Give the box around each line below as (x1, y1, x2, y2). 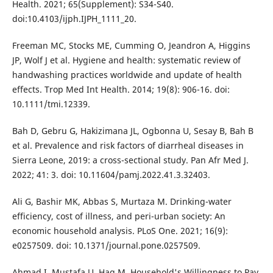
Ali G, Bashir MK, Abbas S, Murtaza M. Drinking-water (12, 196, 232, 208)
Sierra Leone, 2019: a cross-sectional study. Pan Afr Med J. (12, 154, 249, 166)
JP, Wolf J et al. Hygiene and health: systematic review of (12, 54, 241, 66)
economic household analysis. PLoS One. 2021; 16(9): (12, 225, 228, 237)
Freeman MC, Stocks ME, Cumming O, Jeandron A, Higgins (12, 40, 250, 52)
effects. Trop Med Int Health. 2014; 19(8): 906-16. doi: (12, 83, 230, 96)
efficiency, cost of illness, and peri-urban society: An (12, 210, 225, 222)
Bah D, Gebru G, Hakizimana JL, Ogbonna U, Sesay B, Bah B (12, 125, 253, 137)
